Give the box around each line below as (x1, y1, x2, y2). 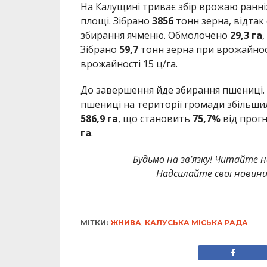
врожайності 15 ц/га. (80, 57, 178, 71)
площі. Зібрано (80, 14, 150, 28)
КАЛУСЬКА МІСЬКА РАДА (144, 218, 248, 228)
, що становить (117, 112, 193, 126)
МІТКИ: (80, 218, 108, 228)
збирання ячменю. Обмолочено (80, 29, 230, 42)
